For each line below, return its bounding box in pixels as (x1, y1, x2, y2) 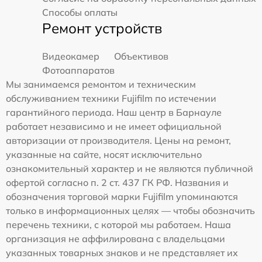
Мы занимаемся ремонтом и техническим (6, 78, 196, 91)
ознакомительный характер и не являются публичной (6, 163, 253, 175)
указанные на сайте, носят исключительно (6, 149, 202, 161)
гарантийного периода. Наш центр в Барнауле (6, 106, 222, 119)
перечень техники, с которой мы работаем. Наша (6, 219, 231, 231)
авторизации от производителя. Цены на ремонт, (6, 135, 231, 147)
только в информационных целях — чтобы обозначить (6, 205, 255, 217)
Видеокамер (42, 50, 99, 63)
